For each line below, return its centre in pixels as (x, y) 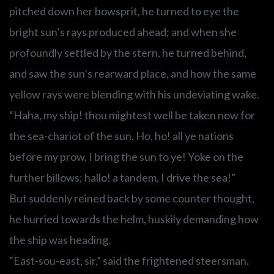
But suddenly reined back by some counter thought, (132, 198)
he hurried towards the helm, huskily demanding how (134, 219)
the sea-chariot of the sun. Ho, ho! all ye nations (121, 136)
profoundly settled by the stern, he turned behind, (128, 53)
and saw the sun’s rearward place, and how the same (133, 74)
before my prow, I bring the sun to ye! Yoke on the (126, 157)
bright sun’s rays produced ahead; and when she (123, 32)
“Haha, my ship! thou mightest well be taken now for (132, 115)
